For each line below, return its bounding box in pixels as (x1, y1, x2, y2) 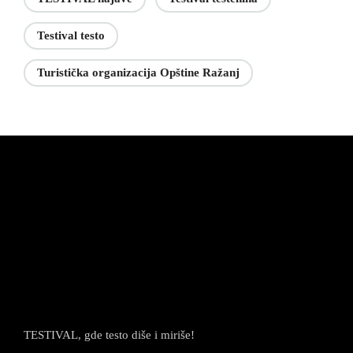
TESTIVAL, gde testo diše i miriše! (24, 328, 195, 341)
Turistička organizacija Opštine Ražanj (37, 66, 240, 80)
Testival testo (37, 29, 105, 43)
